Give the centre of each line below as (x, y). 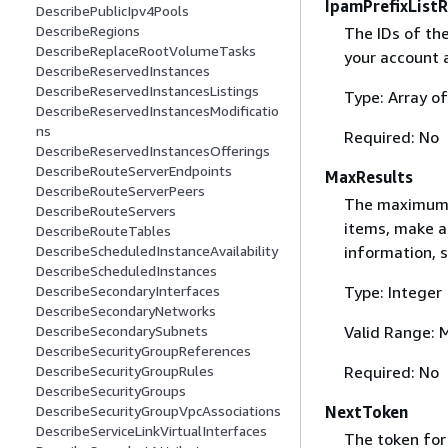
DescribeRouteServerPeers (120, 191)
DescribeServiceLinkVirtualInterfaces (151, 431)
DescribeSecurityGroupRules (125, 371)
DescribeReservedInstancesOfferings (153, 151)
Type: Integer (392, 292)
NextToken (366, 412)
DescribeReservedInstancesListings (147, 91)
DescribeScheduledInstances (126, 271)
